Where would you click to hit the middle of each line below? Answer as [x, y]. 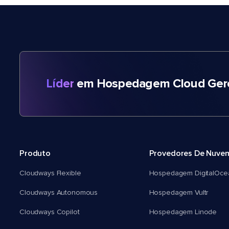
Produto [35, 154]
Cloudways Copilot [50, 212]
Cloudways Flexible [50, 174]
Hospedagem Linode [183, 212]
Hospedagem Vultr [179, 193]
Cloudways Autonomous [59, 193]
